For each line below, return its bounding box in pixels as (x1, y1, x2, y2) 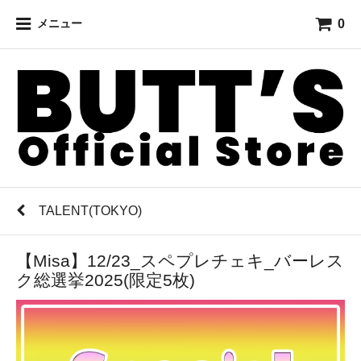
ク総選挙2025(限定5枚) (16, 271, 195, 290)
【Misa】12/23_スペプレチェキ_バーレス (16, 251, 344, 271)
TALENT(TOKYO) (39, 204, 142, 218)
